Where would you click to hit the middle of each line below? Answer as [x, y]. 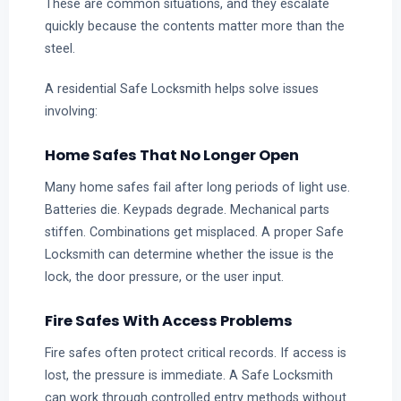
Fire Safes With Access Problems [168, 320]
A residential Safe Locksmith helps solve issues [181, 88]
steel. [60, 49]
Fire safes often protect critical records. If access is [195, 352]
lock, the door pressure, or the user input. [164, 276]
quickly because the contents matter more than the [194, 26]
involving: [71, 111]
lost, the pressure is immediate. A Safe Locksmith [188, 375]
